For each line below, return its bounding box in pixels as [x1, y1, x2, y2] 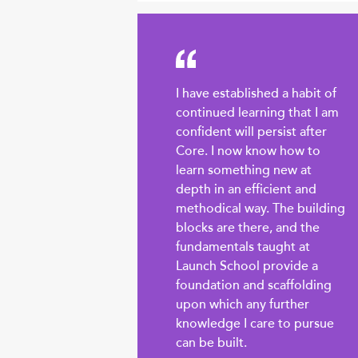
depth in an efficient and [176, 181, 316, 199]
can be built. [176, 334, 247, 352]
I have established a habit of [176, 85, 336, 103]
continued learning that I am [176, 104, 339, 122]
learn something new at [176, 161, 312, 180]
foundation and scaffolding [176, 276, 332, 295]
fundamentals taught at [176, 238, 310, 257]
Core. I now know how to [176, 142, 320, 161]
